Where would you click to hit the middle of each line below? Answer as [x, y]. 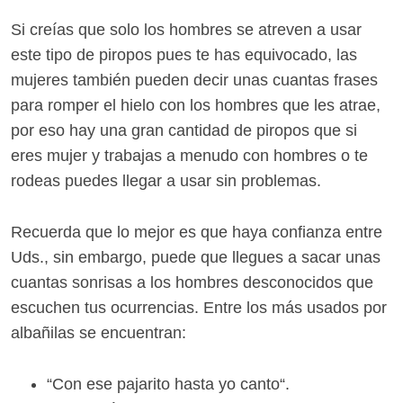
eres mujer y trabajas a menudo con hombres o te [189, 156]
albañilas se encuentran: [99, 333]
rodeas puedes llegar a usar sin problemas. [166, 181]
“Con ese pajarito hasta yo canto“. [168, 385]
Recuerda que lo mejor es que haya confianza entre [197, 233]
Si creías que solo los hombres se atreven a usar [186, 30]
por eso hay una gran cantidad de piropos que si [184, 131]
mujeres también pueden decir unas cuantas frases [194, 81]
